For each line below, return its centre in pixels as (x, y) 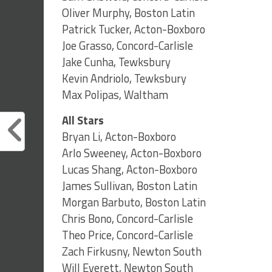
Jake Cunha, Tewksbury (116, 62)
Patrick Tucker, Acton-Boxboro (134, 29)
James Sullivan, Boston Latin (130, 186)
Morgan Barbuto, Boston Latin (134, 202)
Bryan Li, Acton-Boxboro (119, 137)
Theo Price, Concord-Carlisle (127, 235)
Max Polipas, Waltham (115, 95)
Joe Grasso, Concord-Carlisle (127, 46)
